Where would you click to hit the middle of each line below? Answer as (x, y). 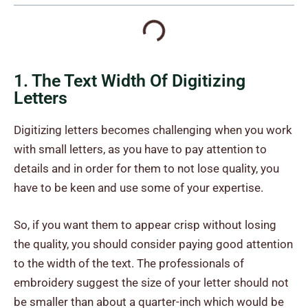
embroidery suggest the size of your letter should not (151, 282)
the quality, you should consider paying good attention (153, 244)
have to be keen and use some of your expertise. (139, 188)
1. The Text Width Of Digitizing (130, 81)
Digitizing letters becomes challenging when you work (153, 130)
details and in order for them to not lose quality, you (146, 169)
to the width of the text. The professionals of (129, 263)
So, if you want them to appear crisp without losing (145, 224)
